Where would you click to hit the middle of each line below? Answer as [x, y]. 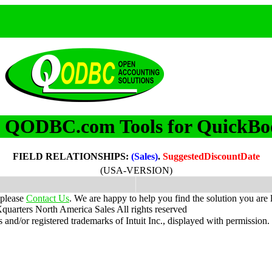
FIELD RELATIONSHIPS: [72, 156]
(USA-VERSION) [136, 170]
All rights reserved [151, 209]
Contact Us [48, 198]
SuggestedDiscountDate [211, 156]
